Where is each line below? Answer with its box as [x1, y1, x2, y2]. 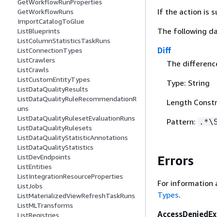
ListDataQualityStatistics [17, 143, 93, 152]
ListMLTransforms [17, 201, 73, 210]
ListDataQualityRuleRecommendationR [17, 94, 137, 103]
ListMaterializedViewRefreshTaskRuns [17, 191, 135, 200]
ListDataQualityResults [17, 85, 88, 93]
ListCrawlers [17, 56, 55, 64]
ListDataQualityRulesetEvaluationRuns [17, 114, 135, 123]
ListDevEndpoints [17, 153, 71, 161]
